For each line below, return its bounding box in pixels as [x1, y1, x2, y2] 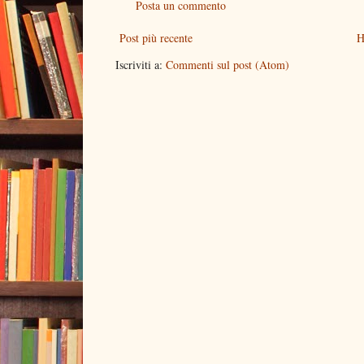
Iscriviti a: [115, 56, 166, 72]
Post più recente [119, 29, 193, 45]
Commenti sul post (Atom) [166, 56, 289, 72]
